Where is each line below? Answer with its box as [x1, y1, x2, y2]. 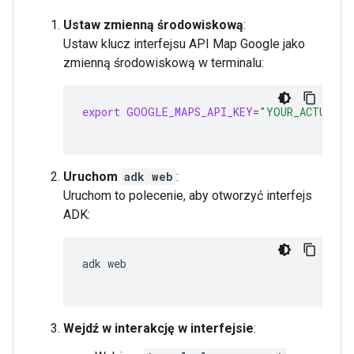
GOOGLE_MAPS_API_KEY [126, 104, 253, 119]
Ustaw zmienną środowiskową [63, 17, 243, 32]
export [82, 104, 120, 119]
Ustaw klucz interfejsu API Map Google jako [63, 36, 305, 51]
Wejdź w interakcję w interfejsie [63, 321, 254, 336]
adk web [124, 169, 173, 184]
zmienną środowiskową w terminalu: [63, 55, 264, 70]
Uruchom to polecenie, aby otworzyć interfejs [63, 188, 312, 203]
